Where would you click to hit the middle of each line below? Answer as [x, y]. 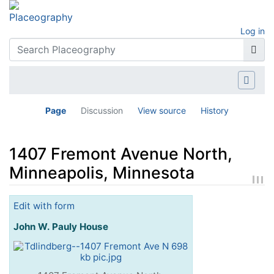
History [215, 110]
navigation [74, 202]
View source [162, 110]
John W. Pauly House [61, 227]
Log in [253, 31]
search [119, 202]
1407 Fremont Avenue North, [121, 153]
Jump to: [29, 202]
